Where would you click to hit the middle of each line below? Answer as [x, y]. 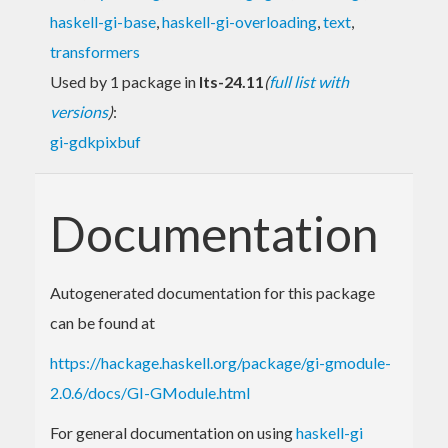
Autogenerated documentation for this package [212, 292]
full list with [309, 81]
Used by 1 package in [124, 81]
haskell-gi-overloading [239, 21]
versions [79, 111]
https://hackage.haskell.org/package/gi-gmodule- [220, 362]
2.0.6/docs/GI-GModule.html [150, 392]
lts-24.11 [231, 81]
